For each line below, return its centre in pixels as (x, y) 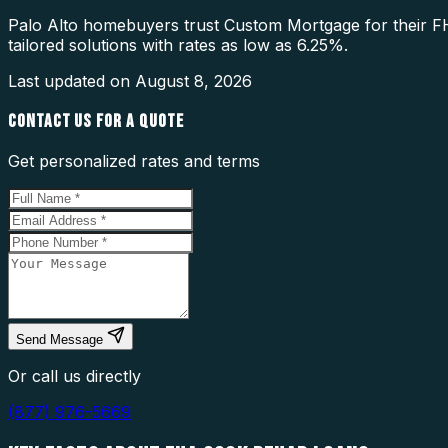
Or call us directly (74, 376)
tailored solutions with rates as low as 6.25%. (178, 44)
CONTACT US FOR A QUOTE (96, 121)
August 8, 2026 (193, 80)
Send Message (59, 340)
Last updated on (71, 80)
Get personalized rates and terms (134, 161)
